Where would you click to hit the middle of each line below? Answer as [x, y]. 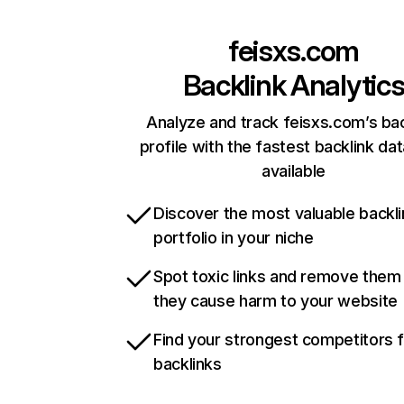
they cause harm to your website [275, 301]
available [294, 171]
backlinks [188, 364]
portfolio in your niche [234, 238]
